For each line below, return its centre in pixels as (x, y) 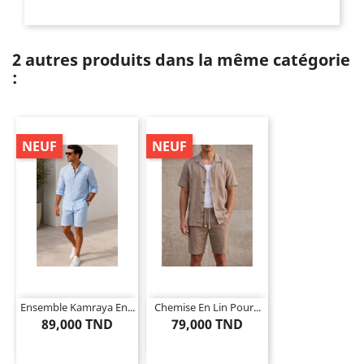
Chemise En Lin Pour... (207, 307)
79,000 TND (207, 324)
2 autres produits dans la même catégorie (181, 60)
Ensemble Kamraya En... (77, 307)
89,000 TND (77, 324)
